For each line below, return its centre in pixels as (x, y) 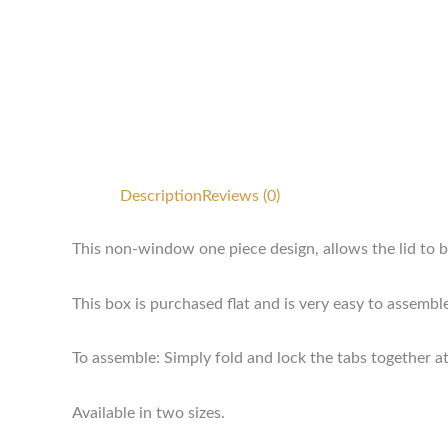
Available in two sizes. (148, 412)
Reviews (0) (241, 196)
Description (161, 196)
